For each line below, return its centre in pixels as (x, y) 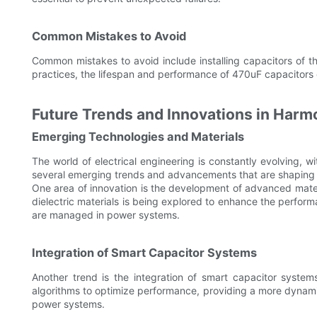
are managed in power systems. (106, 215)
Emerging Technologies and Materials (138, 137)
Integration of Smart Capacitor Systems (144, 253)
